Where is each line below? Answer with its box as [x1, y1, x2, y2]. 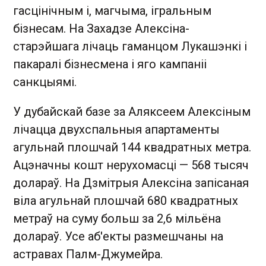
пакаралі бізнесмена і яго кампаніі [13, 56, 207, 71]
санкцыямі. [13, 74, 77, 89]
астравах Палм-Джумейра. [13, 246, 163, 261]
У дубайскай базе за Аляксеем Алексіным [13, 104, 251, 119]
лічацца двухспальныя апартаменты [13, 122, 220, 137]
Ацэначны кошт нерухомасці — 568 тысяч [13, 157, 249, 172]
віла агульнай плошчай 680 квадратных [13, 193, 238, 208]
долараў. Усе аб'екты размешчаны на [13, 229, 223, 243]
